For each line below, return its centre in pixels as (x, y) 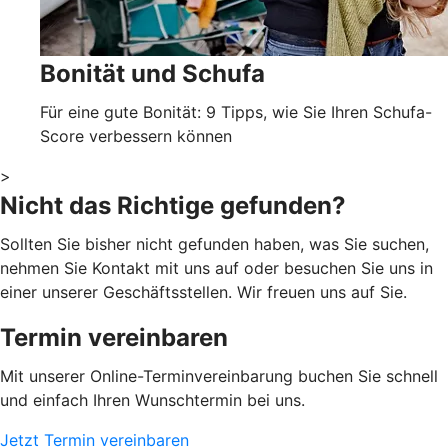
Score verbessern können (136, 135)
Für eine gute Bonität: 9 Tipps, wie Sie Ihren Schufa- (236, 111)
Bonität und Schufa (152, 73)
